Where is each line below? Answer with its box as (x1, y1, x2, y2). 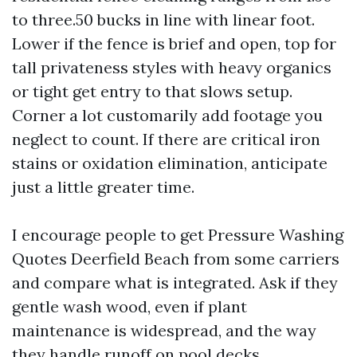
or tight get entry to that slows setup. (12, 81, 292, 101)
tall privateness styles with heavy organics (12, 57, 331, 77)
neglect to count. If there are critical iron (12, 129, 320, 149)
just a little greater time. (12, 177, 194, 197)
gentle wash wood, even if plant (12, 296, 247, 316)
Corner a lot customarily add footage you (12, 105, 323, 125)
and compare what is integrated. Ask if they (12, 273, 338, 292)
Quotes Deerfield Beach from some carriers (12, 249, 339, 269)
